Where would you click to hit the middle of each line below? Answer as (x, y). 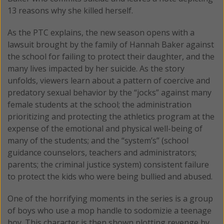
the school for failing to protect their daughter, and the (111, 56)
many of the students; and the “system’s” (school (98, 140)
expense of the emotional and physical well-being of (105, 128)
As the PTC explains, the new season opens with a (101, 32)
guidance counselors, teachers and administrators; (102, 152)
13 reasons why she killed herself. (70, 10)
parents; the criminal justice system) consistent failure (108, 164)
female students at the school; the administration (99, 104)
